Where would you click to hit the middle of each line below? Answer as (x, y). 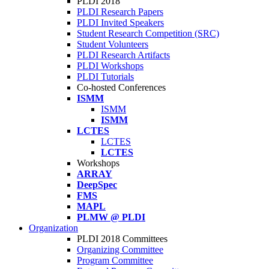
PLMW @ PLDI (111, 217)
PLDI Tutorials (105, 77)
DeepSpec (97, 185)
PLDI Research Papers (120, 12)
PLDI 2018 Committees (122, 239)
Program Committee (115, 260)
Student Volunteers (113, 44)
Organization (53, 228)
